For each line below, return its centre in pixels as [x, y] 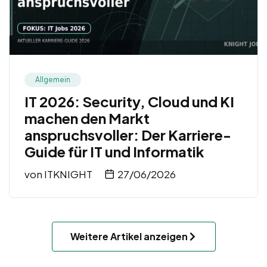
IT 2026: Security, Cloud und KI [129, 102]
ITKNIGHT [68, 174]
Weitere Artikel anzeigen [129, 237]
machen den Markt [87, 118]
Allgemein [53, 80]
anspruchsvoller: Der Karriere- [128, 135]
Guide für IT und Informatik [114, 152]
